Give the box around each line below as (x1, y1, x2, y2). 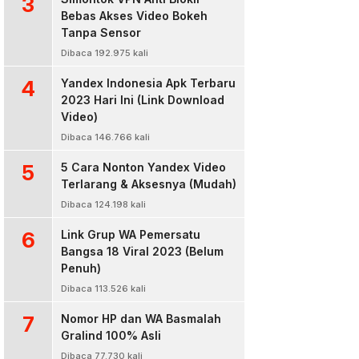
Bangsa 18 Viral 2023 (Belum (61, 244, 224, 258)
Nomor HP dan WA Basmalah (61, 312, 221, 325)
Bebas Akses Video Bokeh (61, 9, 208, 22)
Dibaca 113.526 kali (61, 283, 146, 294)
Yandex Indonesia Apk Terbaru (61, 76, 236, 90)
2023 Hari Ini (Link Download (61, 93, 224, 107)
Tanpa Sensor (61, 26, 141, 39)
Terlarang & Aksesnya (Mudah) (61, 177, 236, 191)
